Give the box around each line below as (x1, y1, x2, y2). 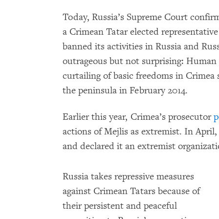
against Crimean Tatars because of (63, 185, 200, 197)
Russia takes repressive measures (63, 171, 194, 182)
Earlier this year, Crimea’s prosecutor (63, 111, 214, 123)
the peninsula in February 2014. (63, 85, 188, 96)
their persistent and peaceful (63, 200, 177, 212)
